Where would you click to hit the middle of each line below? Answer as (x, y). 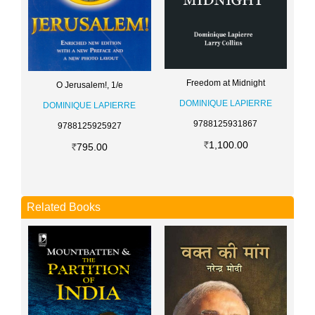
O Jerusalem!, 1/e (89, 85)
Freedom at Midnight (225, 83)
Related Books (64, 207)
